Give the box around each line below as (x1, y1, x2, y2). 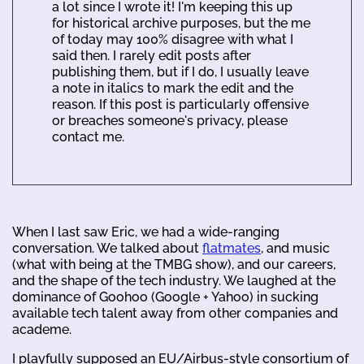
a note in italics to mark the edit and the (52, 80, 293, 96)
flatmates (202, 240, 261, 256)
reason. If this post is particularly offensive (52, 96, 309, 112)
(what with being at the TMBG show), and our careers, (12, 256, 336, 272)
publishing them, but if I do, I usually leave (52, 63, 309, 80)
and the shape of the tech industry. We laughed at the (12, 272, 336, 288)
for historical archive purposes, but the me (52, 15, 310, 31)
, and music (261, 240, 330, 256)
